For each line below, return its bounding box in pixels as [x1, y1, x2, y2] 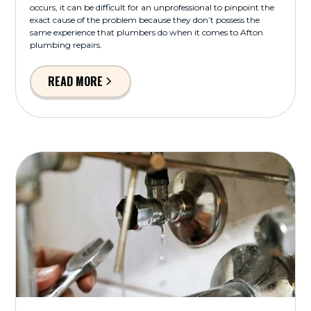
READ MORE [47, 73, 103, 90]
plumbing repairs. [30, 39, 103, 50]
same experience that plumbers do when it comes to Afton [30, 26, 264, 37]
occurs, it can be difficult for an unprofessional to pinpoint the [30, 1, 275, 12]
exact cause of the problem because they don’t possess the [30, 14, 260, 25]
